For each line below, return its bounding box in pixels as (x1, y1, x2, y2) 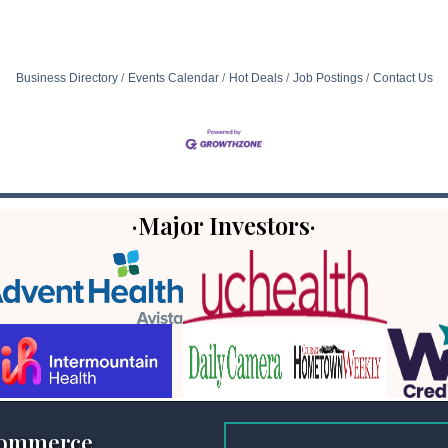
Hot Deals (228, 71, 283, 85)
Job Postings (292, 71, 363, 85)
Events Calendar (127, 71, 219, 85)
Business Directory (15, 71, 118, 85)
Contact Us (372, 71, 433, 85)
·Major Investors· (132, 209, 316, 242)
